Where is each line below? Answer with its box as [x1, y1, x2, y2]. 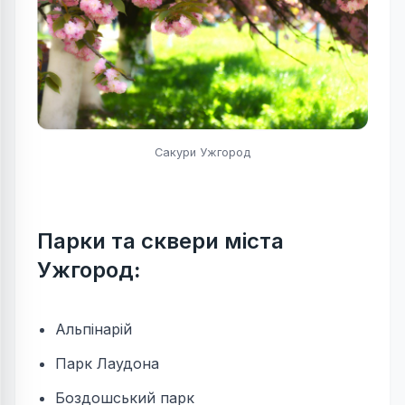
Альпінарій [55, 320, 132, 339]
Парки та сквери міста [37, 228, 284, 255]
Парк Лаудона [55, 354, 159, 373]
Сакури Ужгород [155, 146, 250, 160]
